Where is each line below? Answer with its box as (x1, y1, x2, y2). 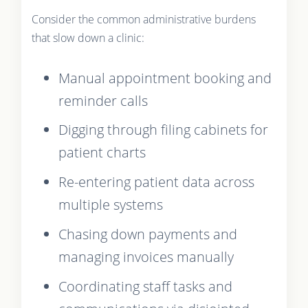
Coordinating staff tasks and (58, 276, 232, 296)
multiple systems (58, 195, 163, 214)
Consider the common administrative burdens (31, 11, 256, 27)
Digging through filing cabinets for (58, 120, 268, 140)
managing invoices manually (58, 247, 234, 266)
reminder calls (58, 91, 148, 110)
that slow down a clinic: (31, 30, 144, 45)
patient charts (58, 143, 146, 162)
